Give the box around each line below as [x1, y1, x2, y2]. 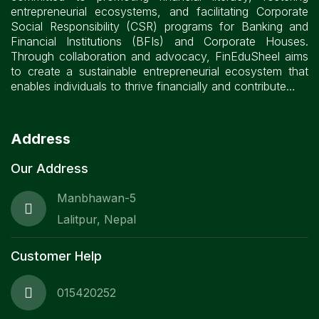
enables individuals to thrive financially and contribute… [11, 79, 296, 93]
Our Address [11, 161, 88, 176]
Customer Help [11, 249, 102, 263]
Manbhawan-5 [57, 191, 136, 205]
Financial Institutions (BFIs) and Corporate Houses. [11, 34, 308, 48]
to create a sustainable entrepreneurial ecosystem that [11, 64, 308, 78]
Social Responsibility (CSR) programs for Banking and [11, 19, 308, 33]
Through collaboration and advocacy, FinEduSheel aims [11, 49, 308, 63]
